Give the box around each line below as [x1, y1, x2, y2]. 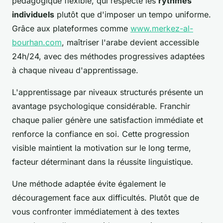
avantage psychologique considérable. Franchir [12, 101, 190, 111]
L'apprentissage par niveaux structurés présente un [12, 87, 203, 98]
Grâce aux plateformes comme [12, 23, 130, 34]
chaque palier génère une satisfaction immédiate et [12, 115, 203, 125]
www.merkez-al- [130, 23, 193, 34]
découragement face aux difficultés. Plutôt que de [12, 193, 199, 203]
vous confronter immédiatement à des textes [12, 207, 179, 217]
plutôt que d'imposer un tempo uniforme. [54, 9, 211, 20]
